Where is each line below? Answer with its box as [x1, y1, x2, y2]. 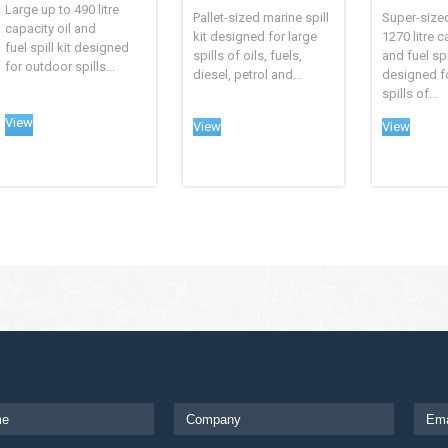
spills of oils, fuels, [193, 48, 303, 64]
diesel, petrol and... [193, 67, 303, 83]
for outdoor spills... [5, 59, 115, 75]
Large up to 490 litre [5, 2, 119, 18]
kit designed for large [193, 29, 318, 45]
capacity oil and [5, 21, 96, 37]
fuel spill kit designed [5, 40, 129, 56]
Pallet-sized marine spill [193, 10, 330, 26]
